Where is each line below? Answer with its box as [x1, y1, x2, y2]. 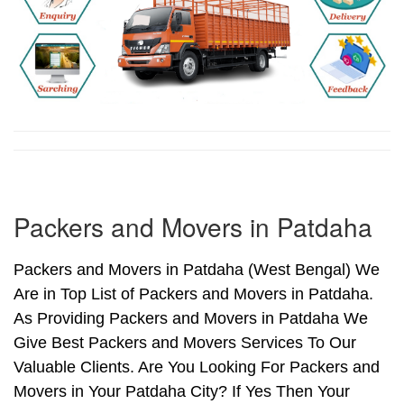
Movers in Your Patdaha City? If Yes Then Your [14, 382, 350, 401]
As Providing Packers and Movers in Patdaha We [14, 309, 368, 328]
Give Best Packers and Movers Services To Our [14, 334, 356, 353]
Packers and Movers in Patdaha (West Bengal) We [14, 261, 380, 280]
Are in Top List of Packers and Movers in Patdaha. [14, 285, 373, 304]
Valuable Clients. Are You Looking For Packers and [14, 358, 380, 377]
